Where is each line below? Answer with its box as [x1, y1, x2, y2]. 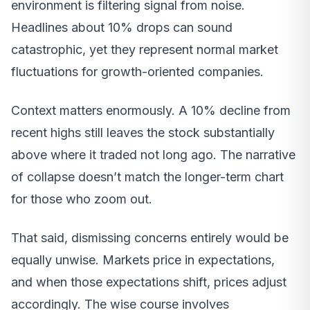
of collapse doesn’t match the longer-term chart [11, 169, 284, 184]
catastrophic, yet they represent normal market [11, 42, 278, 57]
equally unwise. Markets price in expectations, [11, 252, 275, 267]
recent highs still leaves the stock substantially [11, 125, 275, 140]
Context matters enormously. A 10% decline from [11, 102, 291, 118]
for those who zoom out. [11, 191, 152, 206]
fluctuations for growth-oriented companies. [11, 64, 264, 79]
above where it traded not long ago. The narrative [11, 147, 295, 162]
